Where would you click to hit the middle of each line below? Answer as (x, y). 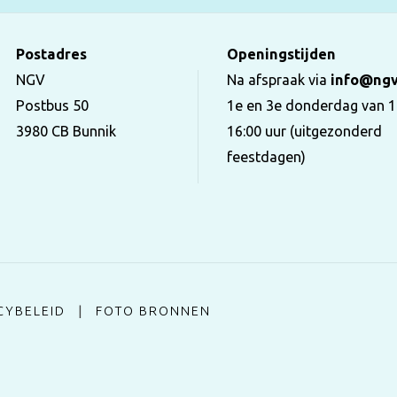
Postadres (51, 54)
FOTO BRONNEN (154, 311)
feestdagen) (267, 157)
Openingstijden (282, 54)
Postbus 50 (52, 106)
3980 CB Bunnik (66, 132)
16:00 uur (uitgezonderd (305, 132)
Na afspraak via (279, 80)
